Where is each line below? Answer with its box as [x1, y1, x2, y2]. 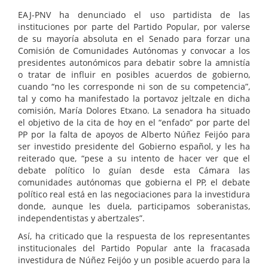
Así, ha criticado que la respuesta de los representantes [18, 230, 250, 242]
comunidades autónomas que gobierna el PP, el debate [18, 176, 250, 188]
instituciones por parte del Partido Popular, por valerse [18, 21, 250, 33]
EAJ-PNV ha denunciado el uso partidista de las [18, 9, 250, 21]
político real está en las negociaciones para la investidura [18, 188, 250, 200]
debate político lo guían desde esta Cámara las [18, 165, 250, 176]
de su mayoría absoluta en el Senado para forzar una [18, 33, 250, 45]
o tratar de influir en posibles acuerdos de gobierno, [18, 69, 250, 81]
